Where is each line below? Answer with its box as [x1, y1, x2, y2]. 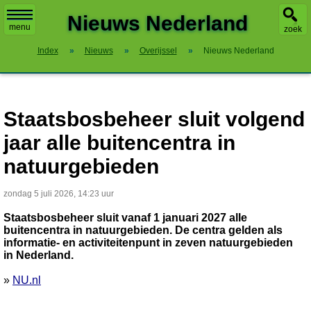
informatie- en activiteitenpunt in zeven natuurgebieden [3, 237, 293, 249]
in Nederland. [3, 249, 74, 261]
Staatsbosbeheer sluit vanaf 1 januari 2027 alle [3, 212, 247, 224]
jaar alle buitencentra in [3, 131, 235, 154]
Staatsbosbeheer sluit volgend [3, 108, 305, 131]
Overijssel [139, 46, 177, 56]
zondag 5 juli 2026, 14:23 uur [3, 189, 114, 199]
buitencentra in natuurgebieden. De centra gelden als [3, 224, 283, 236]
